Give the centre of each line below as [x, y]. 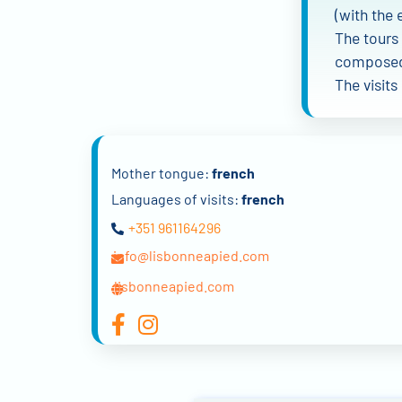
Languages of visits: [176, 199]
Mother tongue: [162, 173]
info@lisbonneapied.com [191, 256]
